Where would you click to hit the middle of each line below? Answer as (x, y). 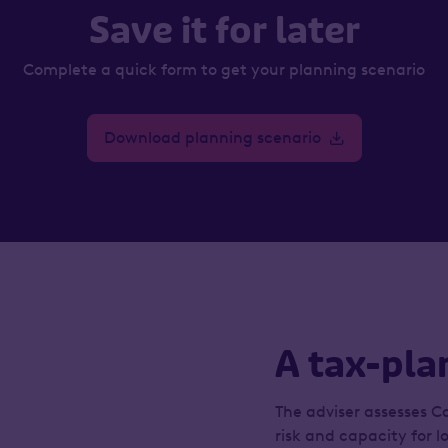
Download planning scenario (212, 137)
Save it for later (224, 31)
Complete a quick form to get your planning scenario (224, 69)
